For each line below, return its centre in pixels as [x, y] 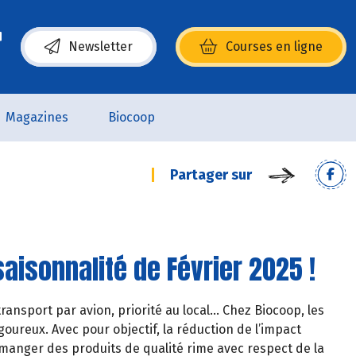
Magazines [37, 117]
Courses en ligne [274, 46]
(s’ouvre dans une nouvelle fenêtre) [124, 55]
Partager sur [211, 175]
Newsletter [101, 46]
